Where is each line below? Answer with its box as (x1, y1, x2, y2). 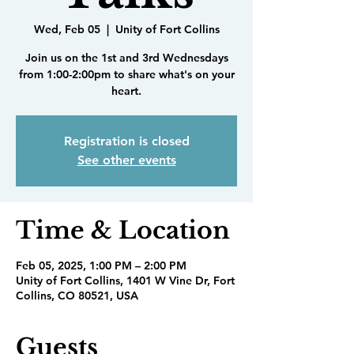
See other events (77, 153, 176, 168)
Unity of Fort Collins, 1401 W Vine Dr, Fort (16, 273, 235, 288)
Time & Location (16, 216, 230, 245)
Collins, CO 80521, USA (16, 288, 138, 303)
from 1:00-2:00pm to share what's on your (18, 67, 235, 81)
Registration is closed (63, 134, 190, 149)
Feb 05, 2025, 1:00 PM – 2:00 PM (16, 258, 186, 273)
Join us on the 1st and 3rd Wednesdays (24, 51, 228, 65)
